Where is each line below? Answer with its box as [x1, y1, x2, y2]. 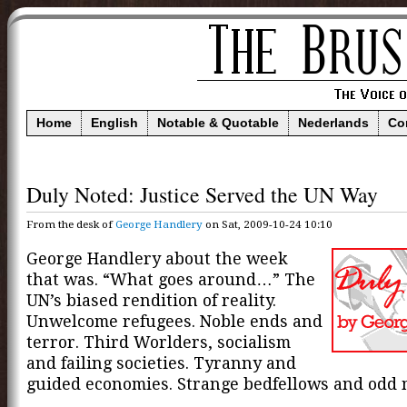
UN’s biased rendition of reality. [26, 290, 276, 310]
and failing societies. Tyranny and [26, 352, 296, 372]
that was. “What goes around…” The [26, 269, 315, 289]
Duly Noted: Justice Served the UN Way [26, 180, 378, 210]
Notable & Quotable [157, 116, 279, 130]
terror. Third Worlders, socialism [26, 332, 291, 352]
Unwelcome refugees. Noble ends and [26, 311, 323, 331]
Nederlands [298, 116, 369, 130]
